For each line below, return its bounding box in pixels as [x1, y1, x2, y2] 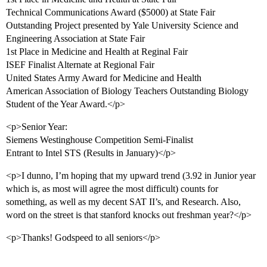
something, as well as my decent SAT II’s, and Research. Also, [6, 197, 241, 207]
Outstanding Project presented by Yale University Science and [6, 20, 238, 31]
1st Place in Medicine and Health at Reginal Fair [6, 46, 188, 57]
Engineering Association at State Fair [6, 33, 145, 44]
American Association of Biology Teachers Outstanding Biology [6, 86, 249, 97]
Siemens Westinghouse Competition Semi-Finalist [6, 135, 193, 145]
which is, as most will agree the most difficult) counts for [6, 184, 218, 194]
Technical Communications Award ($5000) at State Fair [6, 7, 215, 18]
